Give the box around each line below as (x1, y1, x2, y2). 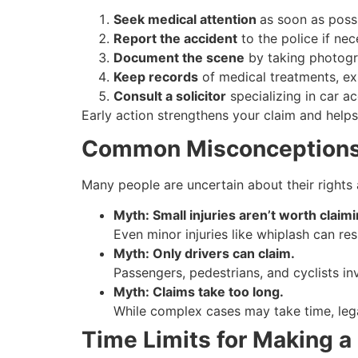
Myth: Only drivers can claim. (113, 245, 295, 262)
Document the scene (113, 49, 245, 66)
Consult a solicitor (113, 87, 226, 104)
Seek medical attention (113, 10, 260, 27)
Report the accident (113, 30, 237, 46)
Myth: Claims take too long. (113, 284, 284, 300)
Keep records (113, 68, 198, 85)
